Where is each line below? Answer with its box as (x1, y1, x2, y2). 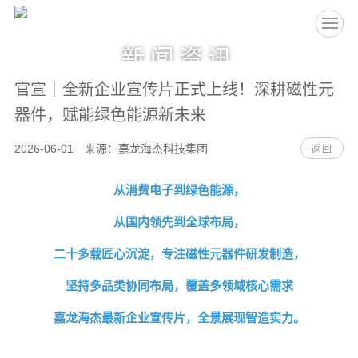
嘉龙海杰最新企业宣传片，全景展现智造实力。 (53, 311, 305, 324)
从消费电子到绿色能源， (113, 183, 245, 197)
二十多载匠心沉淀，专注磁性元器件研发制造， (53, 247, 305, 261)
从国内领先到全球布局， (113, 215, 245, 229)
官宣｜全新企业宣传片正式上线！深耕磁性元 (14, 81, 334, 98)
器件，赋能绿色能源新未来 (14, 106, 206, 124)
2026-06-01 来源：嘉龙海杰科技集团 (14, 142, 208, 155)
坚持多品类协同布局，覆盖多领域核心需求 (65, 279, 293, 292)
